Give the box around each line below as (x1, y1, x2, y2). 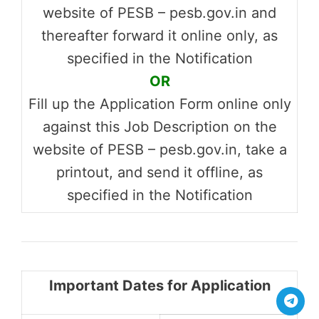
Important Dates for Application (48, 276, 271, 294)
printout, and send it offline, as (56, 163, 263, 181)
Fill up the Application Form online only (28, 95, 291, 113)
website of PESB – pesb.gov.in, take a (32, 140, 287, 158)
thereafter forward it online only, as (41, 26, 278, 44)
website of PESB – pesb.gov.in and (43, 4, 276, 21)
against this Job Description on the (42, 117, 277, 135)
